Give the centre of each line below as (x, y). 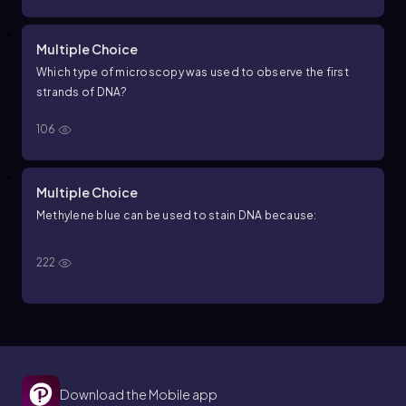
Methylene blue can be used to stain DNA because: (177, 215)
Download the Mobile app (139, 394)
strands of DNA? (82, 92)
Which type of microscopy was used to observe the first (193, 72)
